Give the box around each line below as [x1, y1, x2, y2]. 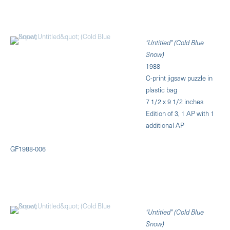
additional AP [146, 120, 185, 130]
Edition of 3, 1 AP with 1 [146, 108, 215, 118]
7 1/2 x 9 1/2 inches [146, 96, 204, 106]
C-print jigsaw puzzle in [146, 72, 213, 83]
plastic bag [146, 84, 178, 94]
